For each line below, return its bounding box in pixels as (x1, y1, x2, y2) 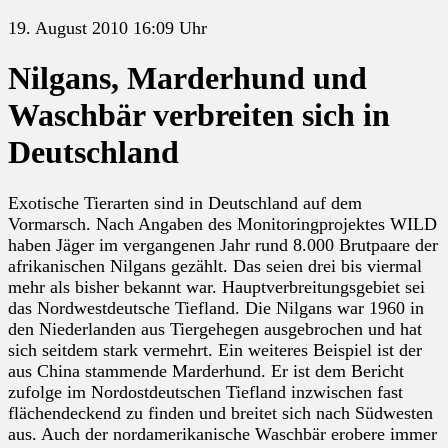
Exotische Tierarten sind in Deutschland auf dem (8, 192, 362, 213)
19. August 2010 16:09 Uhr (8, 18, 207, 38)
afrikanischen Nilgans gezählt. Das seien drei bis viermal (8, 255, 422, 276)
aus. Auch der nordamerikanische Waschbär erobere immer (8, 423, 437, 444)
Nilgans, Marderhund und (8, 60, 367, 97)
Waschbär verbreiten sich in (8, 97, 390, 134)
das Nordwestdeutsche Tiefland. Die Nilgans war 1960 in (8, 297, 424, 318)
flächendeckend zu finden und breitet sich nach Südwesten (8, 402, 433, 423)
